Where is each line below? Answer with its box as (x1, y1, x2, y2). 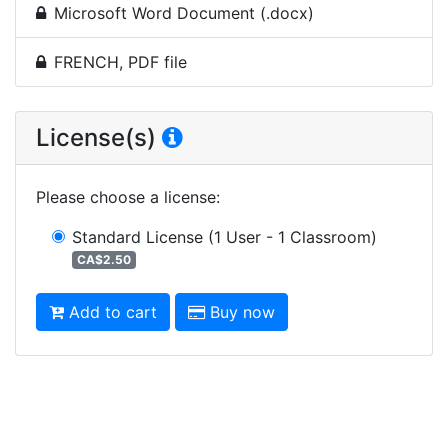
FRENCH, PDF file (54, 51, 187, 72)
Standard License (72, 226, 203, 247)
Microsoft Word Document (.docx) (54, 2, 314, 23)
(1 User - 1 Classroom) (208, 226, 377, 247)
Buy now (210, 301, 275, 322)
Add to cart (69, 301, 157, 322)
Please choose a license (36, 186, 216, 207)
